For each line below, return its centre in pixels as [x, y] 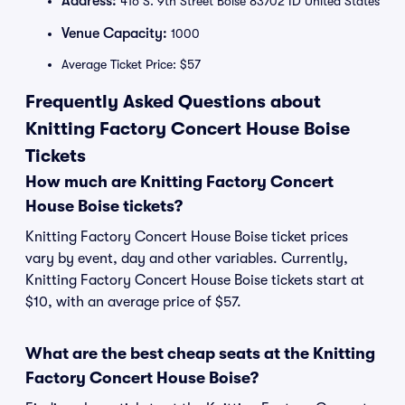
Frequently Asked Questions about [173, 102]
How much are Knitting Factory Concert [179, 182]
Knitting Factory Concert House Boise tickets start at [195, 280]
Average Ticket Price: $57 [131, 64]
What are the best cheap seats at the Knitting [200, 353]
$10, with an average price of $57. [133, 302]
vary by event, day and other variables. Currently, [187, 259]
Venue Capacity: [114, 33]
